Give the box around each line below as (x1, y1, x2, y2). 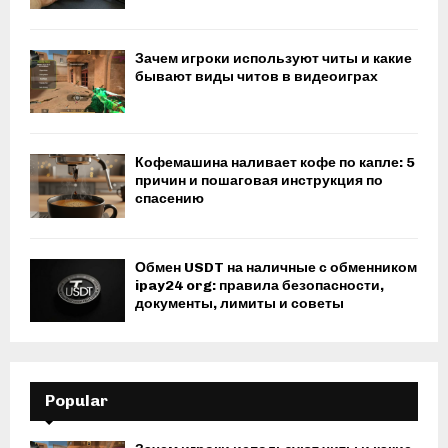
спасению (135, 190, 204, 208)
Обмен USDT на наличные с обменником (135, 258, 417, 276)
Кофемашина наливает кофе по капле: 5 (135, 154, 415, 172)
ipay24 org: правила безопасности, (135, 276, 384, 294)
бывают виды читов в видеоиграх (135, 68, 378, 86)
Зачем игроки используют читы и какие (135, 50, 412, 68)
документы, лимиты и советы (135, 294, 344, 312)
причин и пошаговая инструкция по (135, 172, 383, 190)
